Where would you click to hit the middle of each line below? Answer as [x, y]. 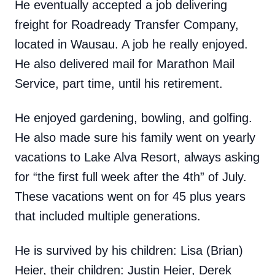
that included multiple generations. [108, 216]
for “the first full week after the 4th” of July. [131, 177]
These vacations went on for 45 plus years [130, 196]
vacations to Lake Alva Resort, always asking [137, 157]
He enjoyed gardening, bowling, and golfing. [134, 118]
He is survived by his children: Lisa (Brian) [129, 250]
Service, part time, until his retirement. [119, 83]
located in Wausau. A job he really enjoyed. [131, 44]
